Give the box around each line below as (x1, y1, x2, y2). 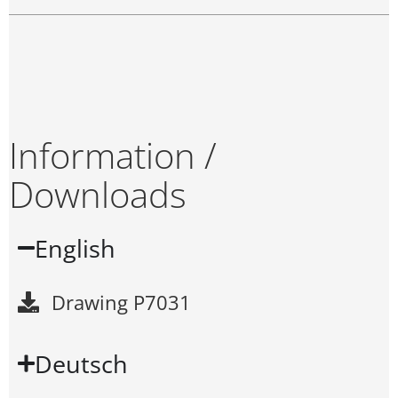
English (35, 231, 116, 265)
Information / (9, 130, 217, 179)
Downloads (9, 169, 187, 219)
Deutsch (35, 346, 129, 380)
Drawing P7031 (52, 288, 192, 316)
